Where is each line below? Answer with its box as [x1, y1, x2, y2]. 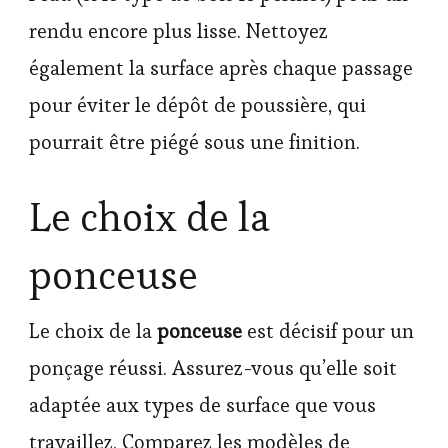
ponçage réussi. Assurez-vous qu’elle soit [29, 354, 397, 381]
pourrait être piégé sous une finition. [29, 128, 360, 155]
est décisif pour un [242, 317, 414, 344]
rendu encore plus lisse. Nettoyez [29, 17, 328, 44]
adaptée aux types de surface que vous [29, 391, 376, 418]
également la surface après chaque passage [29, 54, 413, 81]
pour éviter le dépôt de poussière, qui [29, 91, 366, 118]
